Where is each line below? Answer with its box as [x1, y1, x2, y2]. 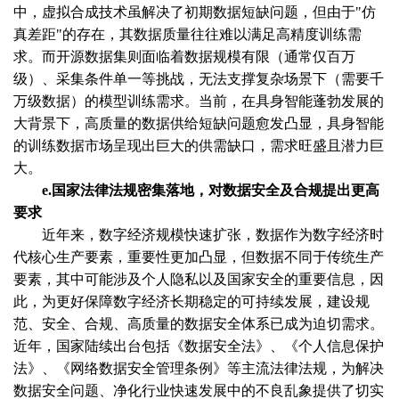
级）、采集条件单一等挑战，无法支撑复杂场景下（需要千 [13, 71, 384, 87]
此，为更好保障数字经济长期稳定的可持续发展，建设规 [13, 294, 370, 310]
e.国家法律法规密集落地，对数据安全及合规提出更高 [42, 183, 379, 199]
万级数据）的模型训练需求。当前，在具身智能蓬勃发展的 [13, 94, 384, 110]
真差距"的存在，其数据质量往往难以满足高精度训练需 [13, 27, 362, 43]
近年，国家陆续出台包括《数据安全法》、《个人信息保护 [13, 338, 384, 354]
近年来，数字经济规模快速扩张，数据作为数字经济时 [42, 227, 384, 243]
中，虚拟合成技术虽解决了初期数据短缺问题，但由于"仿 [13, 4, 376, 20]
